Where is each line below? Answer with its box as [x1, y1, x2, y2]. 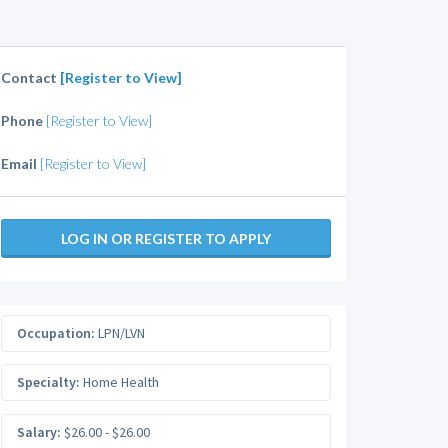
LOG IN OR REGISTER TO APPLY [61, 230, 271, 247]
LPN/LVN [95, 323, 145, 342]
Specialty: [17, 373, 80, 391]
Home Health [80, 373, 159, 391]
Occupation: [17, 323, 95, 342]
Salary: [17, 422, 61, 441]
